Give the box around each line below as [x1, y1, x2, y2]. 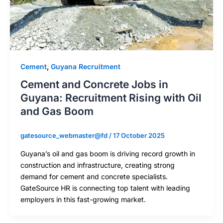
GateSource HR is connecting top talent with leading [20, 183, 190, 192]
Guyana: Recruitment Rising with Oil [20, 92, 202, 105]
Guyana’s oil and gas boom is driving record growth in [20, 149, 195, 158]
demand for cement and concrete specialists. [20, 172, 168, 181]
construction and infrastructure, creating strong [20, 160, 175, 169]
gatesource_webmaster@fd [20, 131, 109, 140]
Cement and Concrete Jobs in [20, 78, 168, 91]
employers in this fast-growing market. [20, 195, 146, 204]
